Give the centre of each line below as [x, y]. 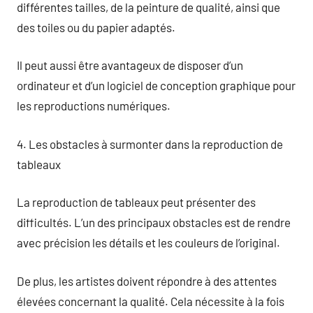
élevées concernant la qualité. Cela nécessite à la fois [151, 301]
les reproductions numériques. [94, 105]
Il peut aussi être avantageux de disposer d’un [130, 65]
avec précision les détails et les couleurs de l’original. [148, 242]
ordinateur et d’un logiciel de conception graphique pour [156, 85]
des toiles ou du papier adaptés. [96, 27]
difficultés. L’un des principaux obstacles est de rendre [154, 222]
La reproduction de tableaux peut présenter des [136, 202]
